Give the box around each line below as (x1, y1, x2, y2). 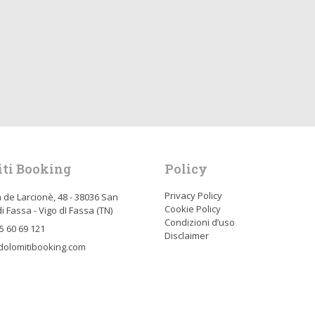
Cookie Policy (165, 202, 221, 216)
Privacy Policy (165, 189, 222, 202)
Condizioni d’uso (165, 216, 235, 229)
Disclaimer (165, 229, 209, 243)
